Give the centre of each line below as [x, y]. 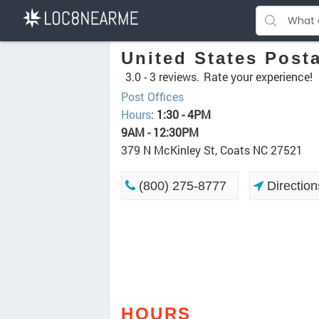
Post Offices [152, 96]
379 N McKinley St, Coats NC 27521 [212, 150]
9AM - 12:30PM [160, 132]
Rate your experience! [258, 77]
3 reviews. [174, 77]
